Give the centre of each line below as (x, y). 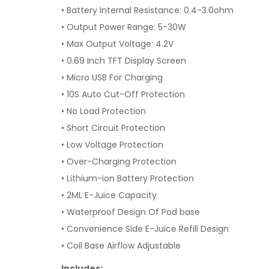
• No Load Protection (104, 111)
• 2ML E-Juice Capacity (109, 195)
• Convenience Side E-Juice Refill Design (145, 229)
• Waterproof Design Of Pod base (131, 212)
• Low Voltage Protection (112, 145)
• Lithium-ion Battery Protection (128, 178)
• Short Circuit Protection (113, 128)
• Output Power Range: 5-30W (124, 27)
